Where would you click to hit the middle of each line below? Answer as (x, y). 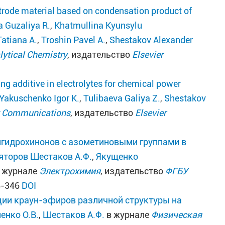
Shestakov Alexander (151, 40)
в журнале (128, 215)
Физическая (177, 215)
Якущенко (117, 156)
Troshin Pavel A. (74, 40)
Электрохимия (70, 171)
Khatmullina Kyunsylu (98, 25)
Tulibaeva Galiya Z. (122, 98)
